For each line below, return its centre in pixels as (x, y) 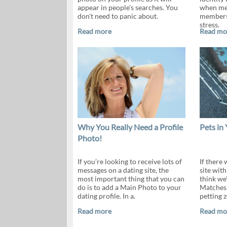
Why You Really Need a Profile (130, 127)
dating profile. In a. (106, 196)
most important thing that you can (131, 179)
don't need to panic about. (118, 16)
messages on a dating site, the (123, 170)
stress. (209, 25)
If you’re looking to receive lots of (129, 161)
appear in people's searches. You (127, 7)
